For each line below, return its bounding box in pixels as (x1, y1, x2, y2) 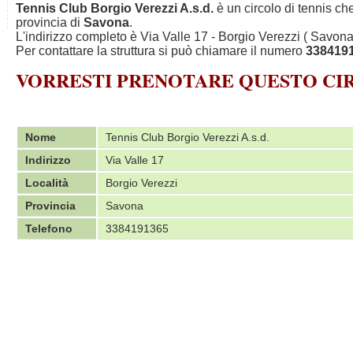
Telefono (25, 222, 72, 235)
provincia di (16, 16, 84, 29)
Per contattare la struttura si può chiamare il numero (16, 44, 306, 58)
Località (25, 176, 69, 189)
